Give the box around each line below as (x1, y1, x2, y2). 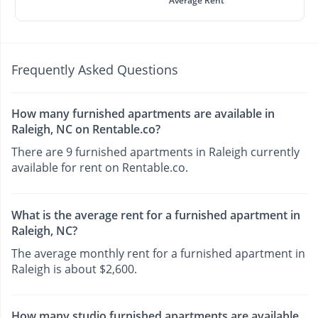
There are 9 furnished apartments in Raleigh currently (11, 144, 300, 160)
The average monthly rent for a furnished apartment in (11, 245, 305, 261)
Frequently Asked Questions (11, 61, 178, 79)
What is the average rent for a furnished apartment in (11, 207, 300, 223)
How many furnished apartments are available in (11, 106, 275, 122)
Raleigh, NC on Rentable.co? (11, 121, 160, 138)
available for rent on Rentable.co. (11, 160, 188, 176)
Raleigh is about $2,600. (11, 261, 137, 277)
